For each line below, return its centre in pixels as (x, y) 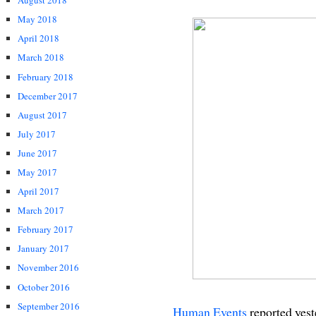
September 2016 (49, 306)
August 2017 (42, 115)
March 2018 (41, 57)
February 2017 (45, 230)
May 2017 (37, 172)
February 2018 (45, 77)
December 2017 (48, 96)
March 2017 (41, 211)
